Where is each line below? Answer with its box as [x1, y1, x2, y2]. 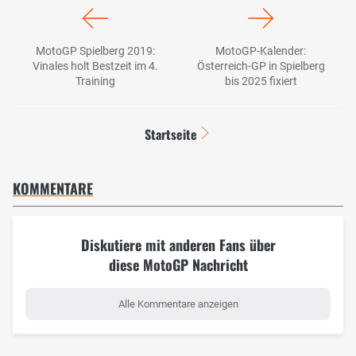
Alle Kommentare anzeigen [118, 297, 238, 310]
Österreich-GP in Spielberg [196, 59, 325, 72]
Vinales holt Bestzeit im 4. [33, 59, 158, 72]
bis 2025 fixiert [224, 74, 297, 87]
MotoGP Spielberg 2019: [36, 44, 155, 57]
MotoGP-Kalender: [215, 44, 306, 57]
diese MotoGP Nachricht [108, 253, 248, 275]
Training [75, 74, 115, 87]
